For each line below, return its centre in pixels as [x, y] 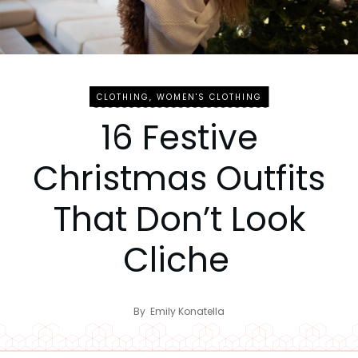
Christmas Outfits [179, 178]
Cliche [176, 260]
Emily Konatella [187, 311]
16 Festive [179, 137]
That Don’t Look [179, 219]
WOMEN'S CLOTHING [209, 97]
